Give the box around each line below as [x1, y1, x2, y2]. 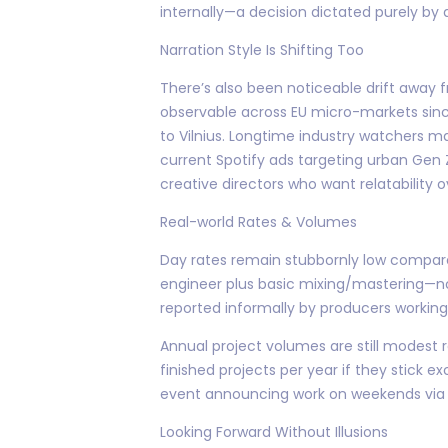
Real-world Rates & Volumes [160, 211, 357, 232]
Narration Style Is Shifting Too [160, 39, 364, 60]
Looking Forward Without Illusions [160, 421, 388, 442]
